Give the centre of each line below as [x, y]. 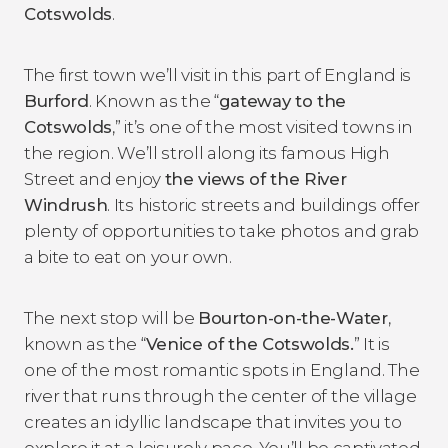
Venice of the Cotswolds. [249, 343]
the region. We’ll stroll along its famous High [207, 152]
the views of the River [255, 178]
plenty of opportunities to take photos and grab [221, 230]
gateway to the [282, 100]
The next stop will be [111, 317]
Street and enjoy [94, 178]
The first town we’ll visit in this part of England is [218, 74]
